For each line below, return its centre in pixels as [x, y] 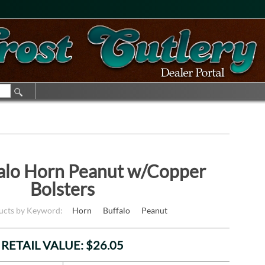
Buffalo [117, 211]
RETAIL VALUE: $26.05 [63, 245]
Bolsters [63, 189]
